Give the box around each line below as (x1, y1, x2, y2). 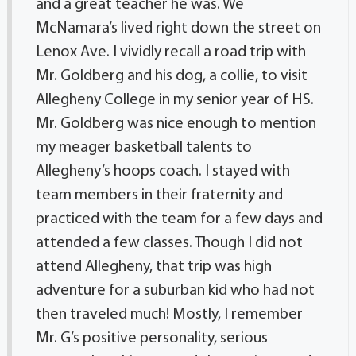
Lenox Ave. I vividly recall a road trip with (35, 44, 306, 60)
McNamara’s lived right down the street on (35, 20, 321, 37)
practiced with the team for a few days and (35, 211, 323, 227)
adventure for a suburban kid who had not (35, 282, 315, 299)
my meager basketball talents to (35, 139, 252, 156)
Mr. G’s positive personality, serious (35, 330, 268, 346)
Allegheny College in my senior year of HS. (35, 91, 314, 108)
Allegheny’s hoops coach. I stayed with (35, 163, 290, 180)
